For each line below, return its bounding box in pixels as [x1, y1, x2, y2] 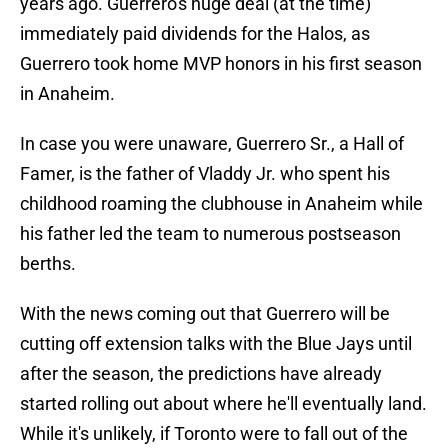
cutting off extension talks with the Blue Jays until [20, 333, 412, 355]
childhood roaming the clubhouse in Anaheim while [20, 193, 423, 215]
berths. [20, 253, 76, 275]
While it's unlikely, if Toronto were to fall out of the [20, 423, 408, 445]
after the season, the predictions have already [20, 363, 382, 385]
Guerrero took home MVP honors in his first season [20, 53, 422, 75]
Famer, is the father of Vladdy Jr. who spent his [20, 163, 390, 185]
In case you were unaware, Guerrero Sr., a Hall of [20, 133, 404, 155]
